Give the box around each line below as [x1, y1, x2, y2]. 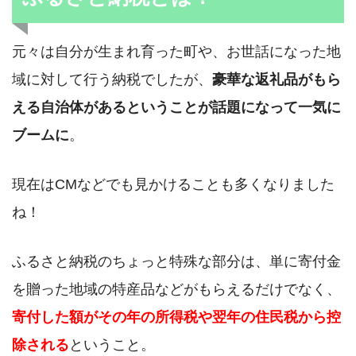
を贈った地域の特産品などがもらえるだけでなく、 [12, 281, 341, 298]
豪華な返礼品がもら [212, 70, 341, 87]
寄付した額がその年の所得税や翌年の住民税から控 [12, 308, 341, 326]
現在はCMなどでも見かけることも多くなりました [12, 176, 335, 193]
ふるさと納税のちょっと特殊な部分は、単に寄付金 [12, 253, 341, 270]
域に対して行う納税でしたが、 [12, 70, 212, 87]
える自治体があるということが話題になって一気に [12, 98, 341, 115]
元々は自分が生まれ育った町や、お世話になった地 [12, 42, 341, 60]
